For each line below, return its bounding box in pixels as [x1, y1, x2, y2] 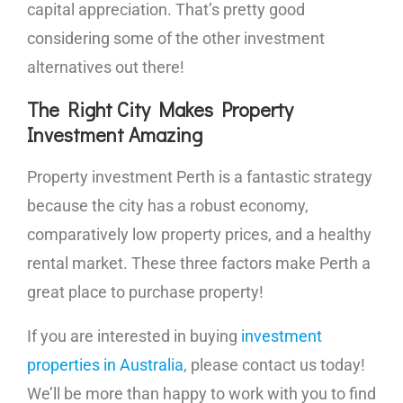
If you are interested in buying [27, 327, 241, 345]
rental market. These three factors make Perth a [27, 254, 371, 273]
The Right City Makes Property [27, 96, 293, 122]
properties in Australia [27, 355, 184, 374]
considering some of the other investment [27, 29, 325, 48]
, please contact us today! [184, 355, 365, 374]
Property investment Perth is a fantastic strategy [27, 167, 372, 186]
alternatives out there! [27, 58, 184, 76]
